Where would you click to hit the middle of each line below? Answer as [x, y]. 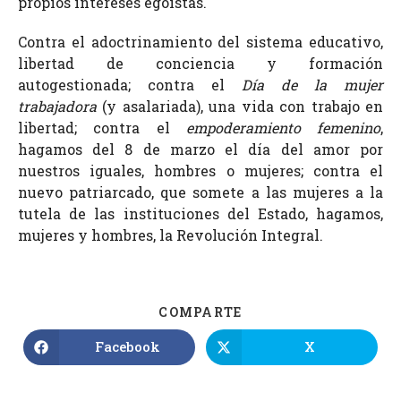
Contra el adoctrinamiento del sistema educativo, [200, 41]
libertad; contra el [102, 127]
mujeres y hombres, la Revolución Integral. [171, 235]
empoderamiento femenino [283, 127]
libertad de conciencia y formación [200, 63]
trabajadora [57, 106]
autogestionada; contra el [130, 84]
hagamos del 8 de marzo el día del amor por [200, 149]
